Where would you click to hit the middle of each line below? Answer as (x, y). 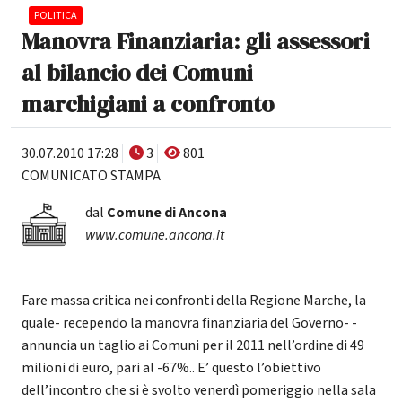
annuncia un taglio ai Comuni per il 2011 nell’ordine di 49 (193, 346)
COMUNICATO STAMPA (91, 176)
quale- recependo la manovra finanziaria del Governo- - (189, 323)
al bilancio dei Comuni (137, 73)
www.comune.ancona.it (154, 236)
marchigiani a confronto (148, 105)
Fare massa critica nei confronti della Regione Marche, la (194, 301)
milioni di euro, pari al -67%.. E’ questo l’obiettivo (171, 368)
